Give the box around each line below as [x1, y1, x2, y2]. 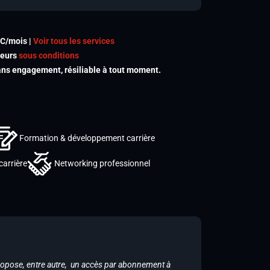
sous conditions [18, 51, 79, 60]
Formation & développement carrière [19, 133, 155, 143]
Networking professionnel [54, 158, 150, 168]
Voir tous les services [33, 36, 115, 46]
